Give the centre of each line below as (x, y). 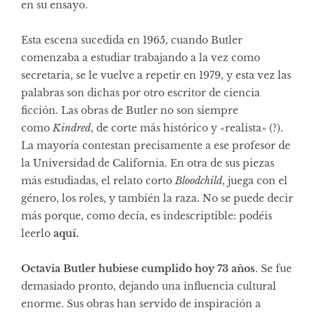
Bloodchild (199, 180)
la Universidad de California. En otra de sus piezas (148, 163)
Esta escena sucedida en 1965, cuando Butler (132, 40)
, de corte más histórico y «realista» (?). (187, 128)
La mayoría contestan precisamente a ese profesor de (156, 145)
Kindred (72, 128)
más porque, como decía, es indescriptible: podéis (147, 216)
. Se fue (274, 268)
